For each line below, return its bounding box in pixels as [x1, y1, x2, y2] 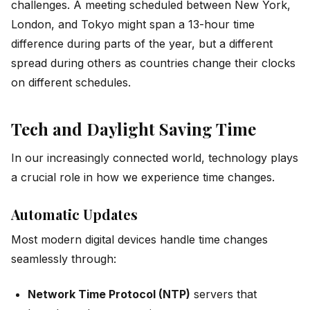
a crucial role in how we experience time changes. [11, 170, 275, 185]
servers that [190, 286, 257, 301]
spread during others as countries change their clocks [11, 56, 295, 71]
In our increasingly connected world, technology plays [11, 151, 298, 165]
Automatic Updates [11, 205, 138, 224]
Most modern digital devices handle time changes [11, 232, 268, 247]
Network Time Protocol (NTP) [28, 286, 190, 301]
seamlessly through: [11, 252, 116, 266]
